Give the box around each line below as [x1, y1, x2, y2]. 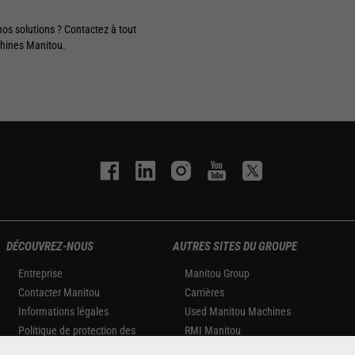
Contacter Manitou [18, 286, 101, 299]
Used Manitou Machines [185, 305, 292, 318]
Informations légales [18, 305, 109, 318]
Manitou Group [185, 267, 250, 280]
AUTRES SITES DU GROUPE [173, 239, 298, 254]
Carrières [185, 286, 225, 299]
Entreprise [18, 267, 63, 280]
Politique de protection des [18, 324, 136, 337]
